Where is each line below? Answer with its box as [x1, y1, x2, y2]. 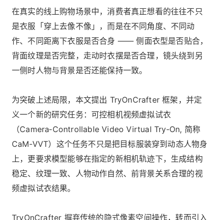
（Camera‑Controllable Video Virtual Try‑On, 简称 [12, 124, 200, 135]
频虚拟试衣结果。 [12, 183, 76, 193]
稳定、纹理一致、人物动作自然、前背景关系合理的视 [12, 168, 203, 179]
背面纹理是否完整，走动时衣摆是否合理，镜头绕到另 [12, 51, 203, 61]
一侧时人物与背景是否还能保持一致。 [12, 65, 147, 76]
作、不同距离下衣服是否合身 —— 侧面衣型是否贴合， [12, 36, 208, 46]
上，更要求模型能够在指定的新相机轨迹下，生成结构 [12, 154, 203, 164]
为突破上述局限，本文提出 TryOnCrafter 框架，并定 [12, 95, 202, 105]
